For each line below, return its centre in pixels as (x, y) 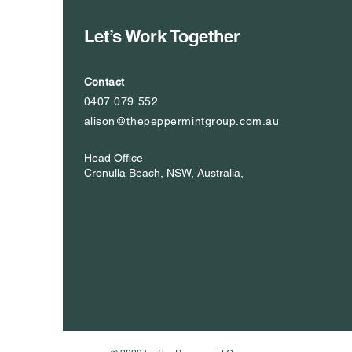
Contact (104, 82)
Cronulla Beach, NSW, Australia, (163, 173)
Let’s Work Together (162, 36)
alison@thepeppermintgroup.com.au (181, 121)
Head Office (113, 158)
